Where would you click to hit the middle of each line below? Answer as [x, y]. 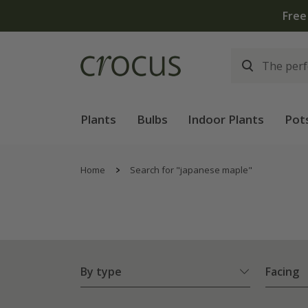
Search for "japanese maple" [191, 170]
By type [101, 272]
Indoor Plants [226, 119]
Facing [282, 272]
